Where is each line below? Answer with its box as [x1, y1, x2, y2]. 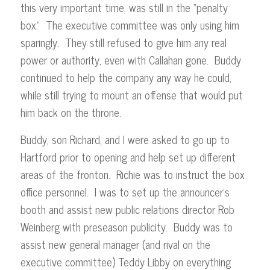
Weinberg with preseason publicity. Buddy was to [20, 217, 233, 236]
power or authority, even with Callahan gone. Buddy [20, 51, 241, 69]
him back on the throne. [20, 103, 121, 122]
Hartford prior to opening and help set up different [20, 147, 236, 166]
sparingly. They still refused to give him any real [20, 33, 227, 52]
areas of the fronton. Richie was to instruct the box [20, 165, 245, 183]
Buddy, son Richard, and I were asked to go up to [20, 130, 230, 148]
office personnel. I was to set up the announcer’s [20, 182, 230, 201]
